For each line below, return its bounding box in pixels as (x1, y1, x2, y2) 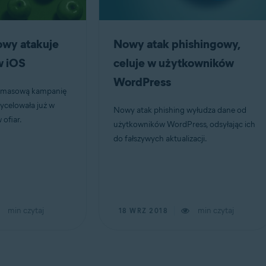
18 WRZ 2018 (118, 207, 169, 215)
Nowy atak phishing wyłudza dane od (113, 105, 246, 115)
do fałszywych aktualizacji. (113, 134, 207, 144)
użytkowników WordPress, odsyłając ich (113, 119, 255, 129)
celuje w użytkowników (113, 56, 234, 70)
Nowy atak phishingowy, (113, 37, 240, 51)
